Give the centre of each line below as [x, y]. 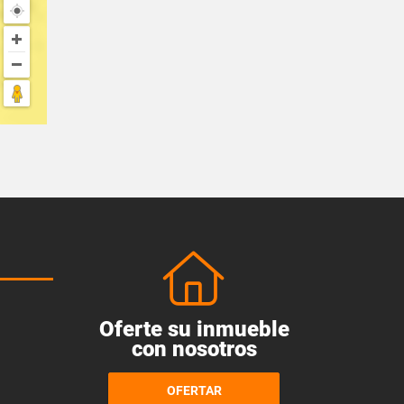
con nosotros [194, 349]
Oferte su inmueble [194, 330]
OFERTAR [194, 390]
